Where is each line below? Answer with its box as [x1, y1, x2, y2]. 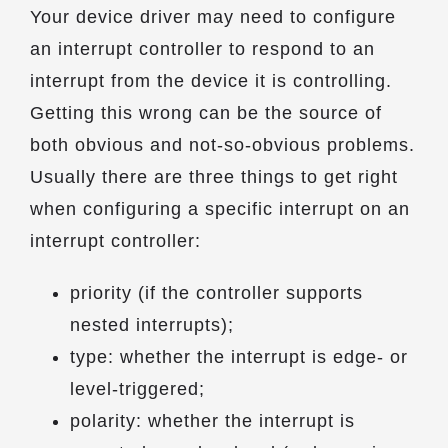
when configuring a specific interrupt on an [30, 199, 410, 219]
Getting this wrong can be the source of [30, 103, 382, 123]
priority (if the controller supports [70, 283, 363, 303]
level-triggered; [70, 379, 205, 399]
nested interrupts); [70, 315, 234, 335]
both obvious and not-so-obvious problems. [30, 135, 415, 155]
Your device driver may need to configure [30, 7, 396, 27]
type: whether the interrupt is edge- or [70, 347, 408, 367]
